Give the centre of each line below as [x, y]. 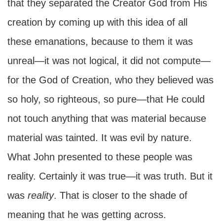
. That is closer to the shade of [121, 195]
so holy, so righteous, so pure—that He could [106, 99]
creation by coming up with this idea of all [97, 22]
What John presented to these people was [100, 157]
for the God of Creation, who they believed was [110, 80]
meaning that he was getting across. [87, 215]
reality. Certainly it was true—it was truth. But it [110, 176]
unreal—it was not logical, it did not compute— [109, 61]
